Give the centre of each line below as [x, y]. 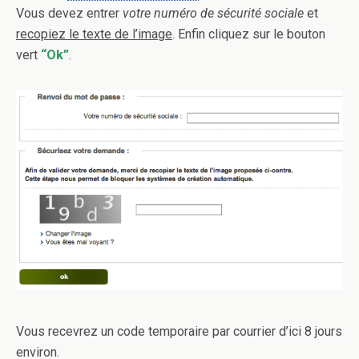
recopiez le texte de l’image [94, 34]
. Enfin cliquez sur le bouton [249, 34]
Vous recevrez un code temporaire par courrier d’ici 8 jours [179, 331]
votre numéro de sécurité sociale [213, 14]
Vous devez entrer [69, 14]
